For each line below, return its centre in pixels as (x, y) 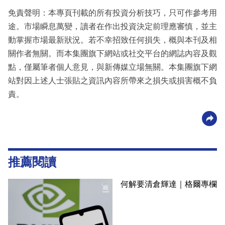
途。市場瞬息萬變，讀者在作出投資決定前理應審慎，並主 (113, 27)
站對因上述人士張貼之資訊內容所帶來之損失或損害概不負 (113, 81)
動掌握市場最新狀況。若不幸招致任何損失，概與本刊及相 (113, 40)
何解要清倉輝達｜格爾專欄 (169, 184)
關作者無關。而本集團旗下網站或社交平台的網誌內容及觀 (113, 54)
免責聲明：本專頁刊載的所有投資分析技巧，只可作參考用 (113, 13)
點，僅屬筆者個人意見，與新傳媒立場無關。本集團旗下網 (113, 67)
